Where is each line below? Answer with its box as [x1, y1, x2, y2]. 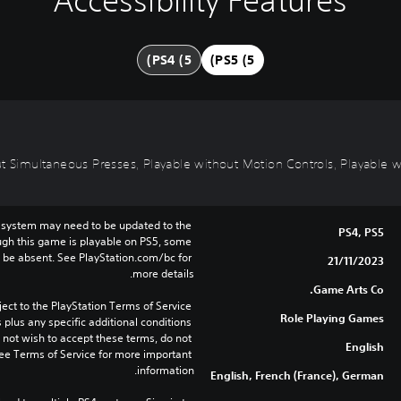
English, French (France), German [210, 368, 385, 382]
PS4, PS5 [338, 225, 385, 239]
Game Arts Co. [313, 282, 385, 296]
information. [137, 363, 195, 378]
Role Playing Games [280, 311, 385, 325]
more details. [132, 266, 195, 281]
